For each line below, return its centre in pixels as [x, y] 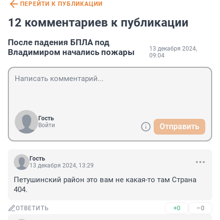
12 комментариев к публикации [98, 23]
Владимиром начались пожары [71, 52]
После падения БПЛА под [59, 42]
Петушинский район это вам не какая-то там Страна [105, 180]
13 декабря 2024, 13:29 [62, 166]
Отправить [179, 127]
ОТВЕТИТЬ [32, 208]
